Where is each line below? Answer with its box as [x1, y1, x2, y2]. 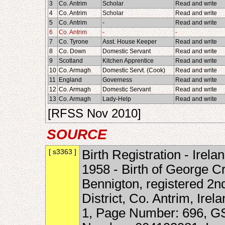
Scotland [59, 57, 83, 64]
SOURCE [47, 127, 107, 142]
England [59, 76, 82, 83]
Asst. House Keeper [102, 38, 157, 45]
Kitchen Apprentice [102, 57, 154, 64]
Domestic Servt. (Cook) [102, 67, 165, 74]
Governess [102, 76, 132, 83]
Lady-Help [102, 95, 131, 102]
